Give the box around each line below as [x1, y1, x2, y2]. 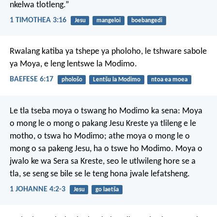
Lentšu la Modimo [93, 77, 140, 83]
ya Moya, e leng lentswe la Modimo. [10, 60, 137, 69]
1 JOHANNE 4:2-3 [10, 185, 65, 193]
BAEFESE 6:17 [10, 76, 53, 84]
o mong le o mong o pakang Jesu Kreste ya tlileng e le [10, 119, 196, 128]
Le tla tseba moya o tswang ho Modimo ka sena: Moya [10, 106, 202, 116]
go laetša [95, 186, 119, 193]
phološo [61, 77, 82, 83]
